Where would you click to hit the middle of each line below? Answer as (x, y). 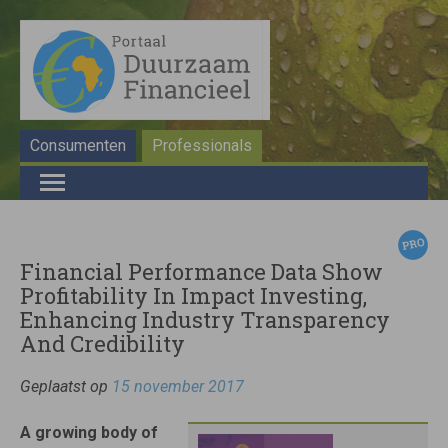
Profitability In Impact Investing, (193, 295)
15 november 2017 (178, 386)
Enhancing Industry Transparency (205, 319)
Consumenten (78, 145)
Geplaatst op (66, 386)
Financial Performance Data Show (201, 271)
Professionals (202, 145)
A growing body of (89, 432)
